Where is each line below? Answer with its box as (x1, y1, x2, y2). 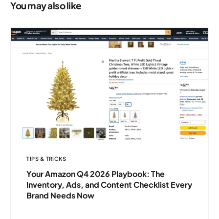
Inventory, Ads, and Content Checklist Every (26, 179, 193, 190)
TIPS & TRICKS (26, 155, 66, 162)
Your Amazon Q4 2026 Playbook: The (26, 168, 165, 179)
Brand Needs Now (26, 190, 95, 200)
